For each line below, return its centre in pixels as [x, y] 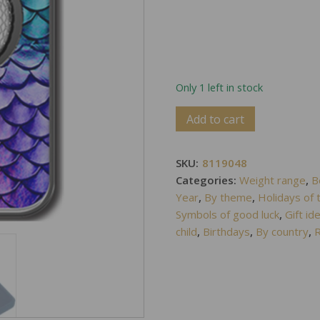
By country [282, 231]
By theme [229, 197]
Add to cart [216, 119]
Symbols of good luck [228, 214]
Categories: [208, 180]
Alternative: [286, 115]
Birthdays [227, 231]
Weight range [273, 180]
